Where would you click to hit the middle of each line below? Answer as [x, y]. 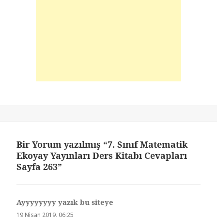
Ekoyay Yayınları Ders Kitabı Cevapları [102, 155]
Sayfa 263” [39, 166]
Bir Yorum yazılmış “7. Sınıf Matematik [102, 144]
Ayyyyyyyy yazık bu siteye [65, 202]
